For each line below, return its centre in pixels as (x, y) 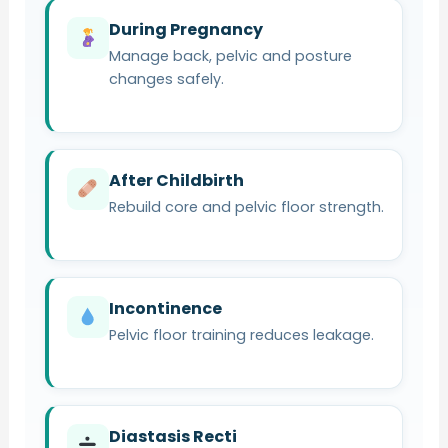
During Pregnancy (185, 29)
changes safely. (166, 78)
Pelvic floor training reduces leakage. (241, 334)
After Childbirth (176, 180)
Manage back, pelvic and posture (230, 55)
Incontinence (165, 308)
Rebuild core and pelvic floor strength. (246, 206)
